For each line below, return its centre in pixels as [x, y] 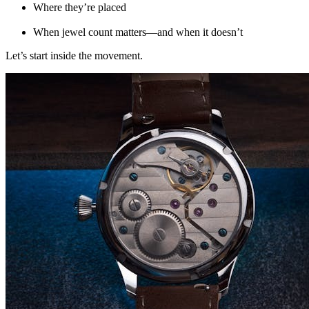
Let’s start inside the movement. [74, 56]
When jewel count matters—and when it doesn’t [138, 32]
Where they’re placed [80, 8]
